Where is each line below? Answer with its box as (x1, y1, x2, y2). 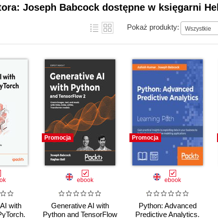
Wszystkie (185, 25, 211, 32)
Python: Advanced (138, 201, 197, 210)
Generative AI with (51, 201, 109, 210)
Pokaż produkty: (127, 22, 179, 31)
